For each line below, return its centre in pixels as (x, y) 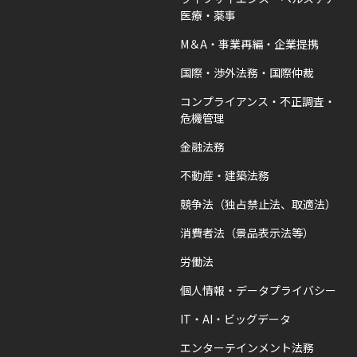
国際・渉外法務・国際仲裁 (247, 73)
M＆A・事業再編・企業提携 (250, 44)
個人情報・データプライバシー (259, 290)
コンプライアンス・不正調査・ (258, 102)
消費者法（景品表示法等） (247, 233)
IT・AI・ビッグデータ (236, 319)
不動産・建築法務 (225, 176)
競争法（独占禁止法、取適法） (259, 204)
